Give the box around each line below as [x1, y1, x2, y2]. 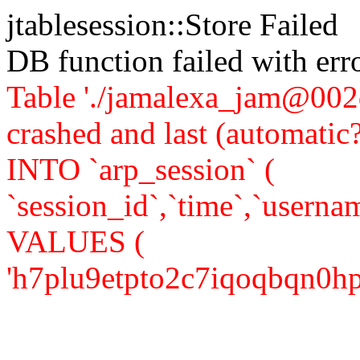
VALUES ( [6, 224, 145, 259]
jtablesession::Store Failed [6, 7, 338, 42]
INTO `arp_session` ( [6, 152, 275, 186]
